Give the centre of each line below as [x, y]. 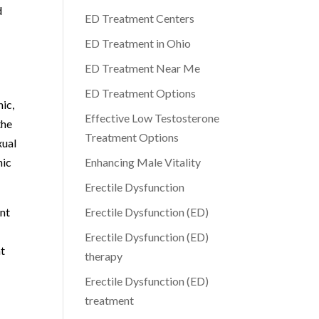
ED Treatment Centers [140, 18]
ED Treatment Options [141, 93]
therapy [104, 256]
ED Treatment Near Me [143, 68]
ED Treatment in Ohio [138, 43]
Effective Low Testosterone [152, 118]
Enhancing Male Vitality [143, 162]
